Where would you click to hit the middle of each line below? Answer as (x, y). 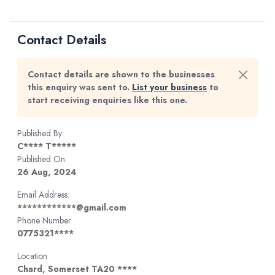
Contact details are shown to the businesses (121, 74)
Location (32, 256)
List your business (169, 87)
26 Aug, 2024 (47, 172)
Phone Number (44, 220)
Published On (41, 159)
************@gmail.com (72, 207)
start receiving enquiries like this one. (107, 100)
